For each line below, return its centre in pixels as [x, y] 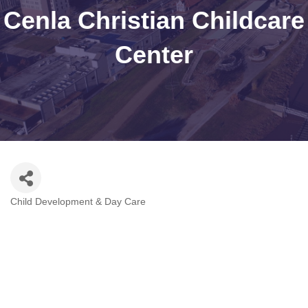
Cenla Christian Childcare [154, 21]
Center [154, 55]
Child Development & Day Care [78, 202]
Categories [33, 211]
